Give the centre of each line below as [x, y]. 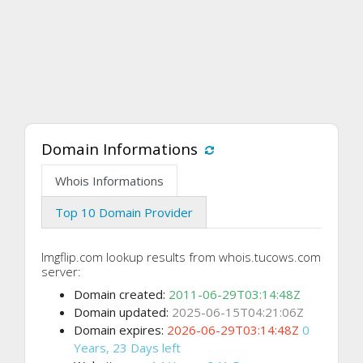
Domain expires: [120, 330]
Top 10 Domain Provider [124, 213]
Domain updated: [123, 312]
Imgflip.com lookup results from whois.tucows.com [181, 257]
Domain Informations [120, 149]
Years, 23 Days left [127, 348]
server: [61, 272]
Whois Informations [109, 181]
